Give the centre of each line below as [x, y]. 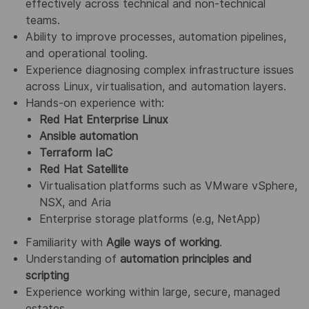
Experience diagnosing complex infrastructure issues [159, 70]
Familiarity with [66, 242]
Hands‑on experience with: [94, 103]
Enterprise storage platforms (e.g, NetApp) [150, 219]
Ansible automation [88, 136]
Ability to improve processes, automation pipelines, [156, 37]
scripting [47, 275]
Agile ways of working [162, 242]
